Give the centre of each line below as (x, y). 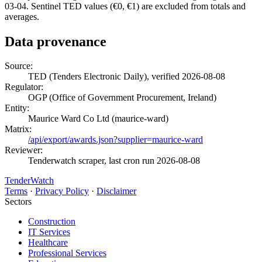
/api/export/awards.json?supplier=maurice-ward (116, 140)
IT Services (49, 232)
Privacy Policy (62, 191)
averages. (22, 16)
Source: (19, 66)
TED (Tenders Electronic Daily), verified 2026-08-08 (127, 77)
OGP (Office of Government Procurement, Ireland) (122, 98)
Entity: (17, 108)
